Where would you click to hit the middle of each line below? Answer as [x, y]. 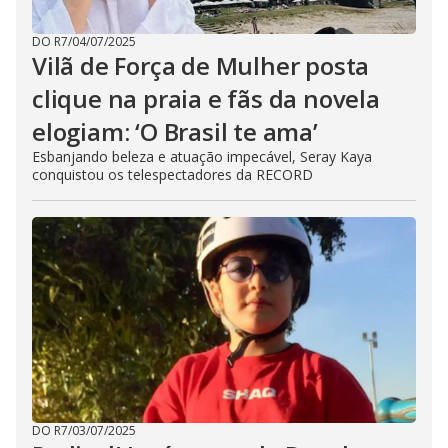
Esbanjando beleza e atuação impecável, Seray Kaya [202, 157]
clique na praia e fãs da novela [206, 99]
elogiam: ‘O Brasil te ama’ [175, 132]
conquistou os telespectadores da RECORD [172, 175]
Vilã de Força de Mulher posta [201, 66]
